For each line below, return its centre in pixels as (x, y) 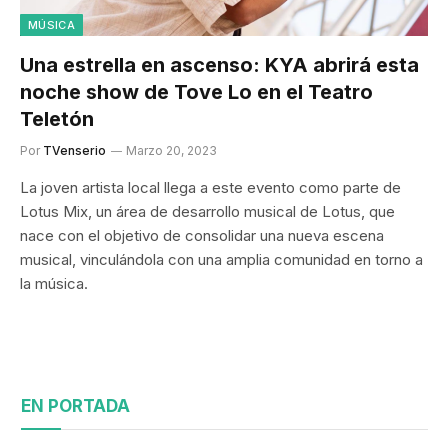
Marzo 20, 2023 (171, 150)
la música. (54, 283)
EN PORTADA (75, 405)
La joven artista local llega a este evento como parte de (210, 187)
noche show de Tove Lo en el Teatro (196, 91)
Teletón (57, 118)
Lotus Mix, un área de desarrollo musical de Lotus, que (207, 211)
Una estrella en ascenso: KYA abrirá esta (219, 64)
